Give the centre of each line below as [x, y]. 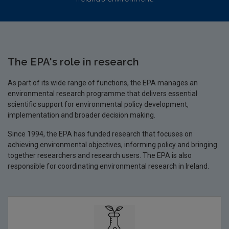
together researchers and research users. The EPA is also [100, 155]
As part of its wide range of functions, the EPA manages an [103, 83]
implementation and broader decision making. [82, 115]
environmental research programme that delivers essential [102, 93]
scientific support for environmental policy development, [98, 104]
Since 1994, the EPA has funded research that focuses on [100, 134]
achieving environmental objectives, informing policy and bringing [112, 144]
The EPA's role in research [73, 62]
